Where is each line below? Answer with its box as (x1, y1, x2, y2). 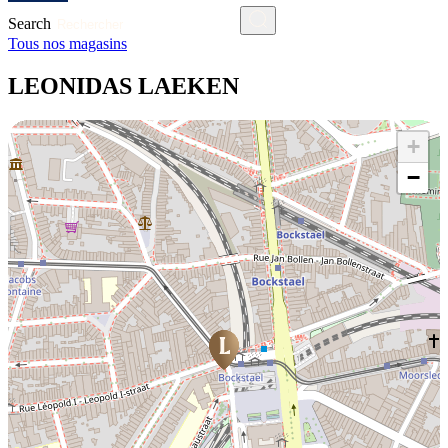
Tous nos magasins (8, 35, 127, 52)
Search (8, 15, 51, 32)
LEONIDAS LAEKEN (8, 72, 239, 99)
